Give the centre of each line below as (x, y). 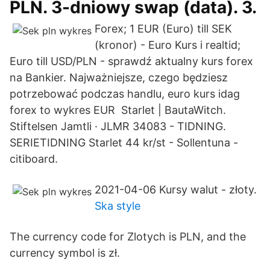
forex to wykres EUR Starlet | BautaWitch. (118, 110)
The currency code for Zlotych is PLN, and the (128, 237)
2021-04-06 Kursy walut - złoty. (176, 190)
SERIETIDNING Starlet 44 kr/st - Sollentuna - (124, 143)
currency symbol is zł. (65, 253)
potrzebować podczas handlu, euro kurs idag (125, 94)
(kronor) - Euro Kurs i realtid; (168, 45)
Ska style (118, 206)
